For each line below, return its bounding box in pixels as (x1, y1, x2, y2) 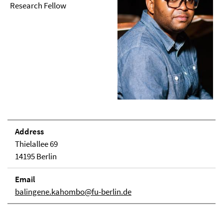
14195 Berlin (15, 151, 57, 162)
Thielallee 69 (15, 138, 58, 150)
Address (15, 126, 44, 137)
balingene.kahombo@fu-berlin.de (15, 186, 131, 198)
